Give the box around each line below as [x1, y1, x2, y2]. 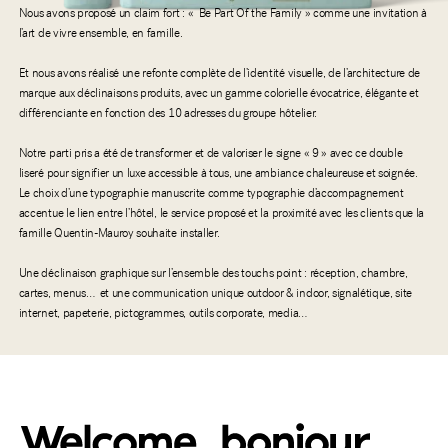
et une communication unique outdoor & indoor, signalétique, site [99, 288, 413, 301]
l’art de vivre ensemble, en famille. [18, 28, 183, 41]
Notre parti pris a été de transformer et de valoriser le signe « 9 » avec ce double [18, 148, 403, 161]
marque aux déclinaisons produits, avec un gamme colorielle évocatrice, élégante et [18, 88, 419, 101]
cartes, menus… [18, 288, 95, 301]
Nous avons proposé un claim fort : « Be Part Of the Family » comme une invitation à [18, 8, 427, 21]
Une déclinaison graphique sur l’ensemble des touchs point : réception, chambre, [18, 268, 408, 281]
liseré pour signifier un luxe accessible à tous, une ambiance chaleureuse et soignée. [18, 168, 418, 181]
